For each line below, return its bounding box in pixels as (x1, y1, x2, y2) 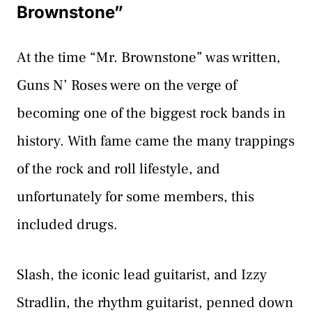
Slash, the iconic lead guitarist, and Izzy (17, 265, 267, 284)
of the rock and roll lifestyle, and (17, 159, 220, 179)
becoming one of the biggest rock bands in (17, 104, 286, 123)
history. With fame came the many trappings (17, 132, 295, 151)
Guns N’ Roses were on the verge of (17, 76, 237, 95)
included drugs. (17, 215, 118, 235)
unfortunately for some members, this (17, 187, 254, 207)
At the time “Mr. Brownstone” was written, (17, 48, 281, 68)
